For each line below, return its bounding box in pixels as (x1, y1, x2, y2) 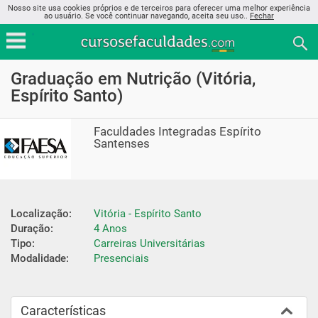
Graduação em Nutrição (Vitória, (11, 69, 256, 89)
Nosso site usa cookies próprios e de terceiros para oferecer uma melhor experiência (8, 4, 310, 13)
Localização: (11, 207, 72, 220)
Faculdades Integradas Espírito (94, 124, 262, 138)
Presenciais (94, 251, 149, 265)
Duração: (11, 221, 53, 235)
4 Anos (94, 221, 127, 235)
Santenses (94, 136, 150, 150)
